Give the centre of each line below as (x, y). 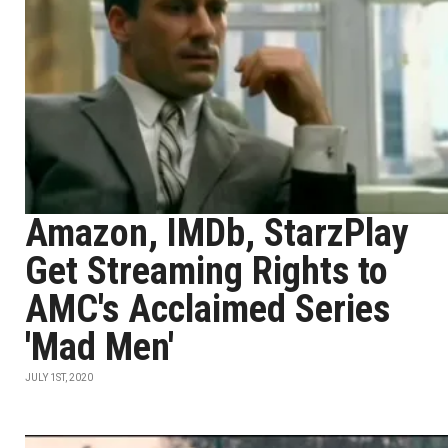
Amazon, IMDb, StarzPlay (217, 233)
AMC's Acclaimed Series (207, 309)
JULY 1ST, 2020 (59, 377)
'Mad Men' (99, 347)
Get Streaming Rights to (206, 271)
